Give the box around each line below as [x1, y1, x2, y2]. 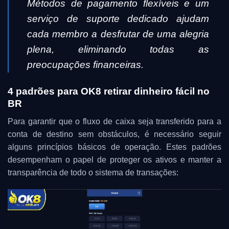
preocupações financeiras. [27, 59, 144, 70]
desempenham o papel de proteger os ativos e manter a [8, 155, 221, 164]
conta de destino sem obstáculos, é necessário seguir [8, 129, 221, 139]
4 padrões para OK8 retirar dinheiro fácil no [8, 85, 210, 97]
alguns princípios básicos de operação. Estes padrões [8, 142, 221, 151]
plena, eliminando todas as [27, 44, 209, 55]
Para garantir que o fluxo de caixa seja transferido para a [8, 117, 221, 126]
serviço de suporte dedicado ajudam [27, 13, 209, 24]
